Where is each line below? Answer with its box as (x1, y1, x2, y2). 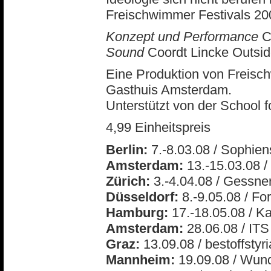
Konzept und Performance (106, 29, 262, 44)
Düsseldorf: (106, 189, 182, 204)
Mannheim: (106, 252, 178, 267)
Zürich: (106, 174, 154, 189)
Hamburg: (106, 205, 172, 220)
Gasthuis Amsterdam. (106, 82, 232, 97)
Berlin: (106, 142, 151, 157)
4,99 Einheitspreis (106, 120, 211, 135)
